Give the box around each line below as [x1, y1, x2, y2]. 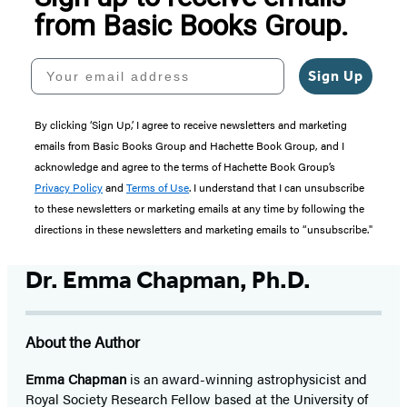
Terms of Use [126, 179, 189, 196]
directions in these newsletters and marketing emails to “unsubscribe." [35, 221, 372, 238]
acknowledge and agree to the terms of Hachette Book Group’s [35, 158, 335, 175]
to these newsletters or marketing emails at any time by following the [35, 200, 364, 217]
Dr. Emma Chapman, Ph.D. [25, 265, 311, 295]
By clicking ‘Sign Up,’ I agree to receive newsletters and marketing [35, 116, 347, 134]
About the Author [25, 331, 140, 353]
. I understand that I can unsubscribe [189, 179, 364, 196]
